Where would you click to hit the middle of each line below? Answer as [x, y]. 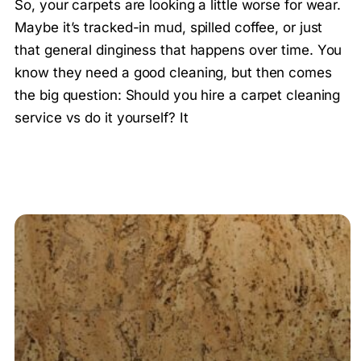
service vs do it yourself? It [102, 118]
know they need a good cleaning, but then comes [173, 73]
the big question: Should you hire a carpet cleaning [178, 95]
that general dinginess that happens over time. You [178, 50]
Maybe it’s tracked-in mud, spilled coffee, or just [169, 28]
